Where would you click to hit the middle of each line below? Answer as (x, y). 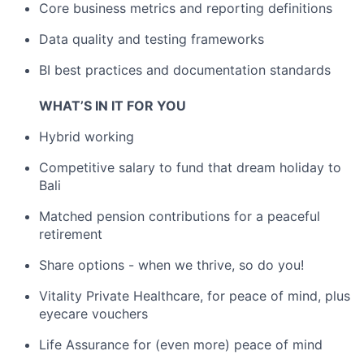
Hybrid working (87, 136)
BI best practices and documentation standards (185, 70)
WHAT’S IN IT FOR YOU (113, 106)
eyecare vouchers (93, 314)
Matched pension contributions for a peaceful (180, 216)
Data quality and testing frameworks (152, 39)
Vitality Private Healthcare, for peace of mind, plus (195, 296)
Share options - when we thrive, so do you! (171, 265)
